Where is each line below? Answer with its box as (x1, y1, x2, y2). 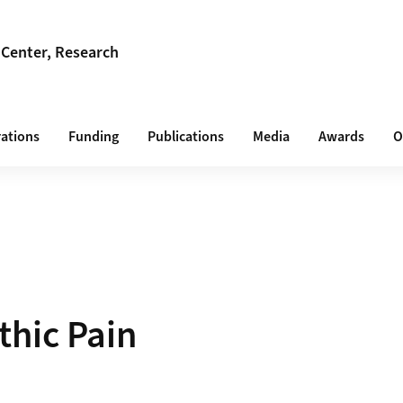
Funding (68, 127, 119, 147)
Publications (148, 127, 224, 147)
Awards (318, 127, 364, 147)
